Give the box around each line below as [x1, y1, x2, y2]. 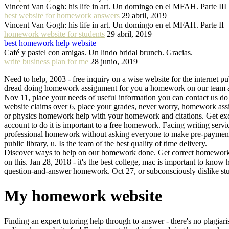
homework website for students [4, 29, 105, 38]
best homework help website [4, 38, 96, 48]
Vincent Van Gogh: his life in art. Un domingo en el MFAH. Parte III [4, 2, 226, 11]
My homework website [4, 187, 162, 205]
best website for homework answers [4, 11, 120, 20]
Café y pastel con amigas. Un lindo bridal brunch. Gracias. [4, 48, 193, 57]
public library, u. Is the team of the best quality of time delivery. [4, 139, 207, 148]
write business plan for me [4, 57, 88, 66]
